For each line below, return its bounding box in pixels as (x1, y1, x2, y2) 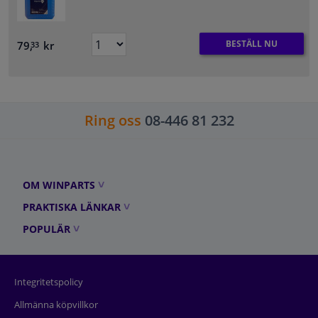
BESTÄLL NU (225, 37, 278, 50)
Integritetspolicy (14, 275, 83, 289)
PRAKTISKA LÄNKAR (23, 200, 121, 214)
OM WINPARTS (23, 178, 95, 192)
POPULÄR (23, 222, 70, 236)
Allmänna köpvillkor (14, 298, 98, 312)
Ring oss (84, 111, 141, 131)
